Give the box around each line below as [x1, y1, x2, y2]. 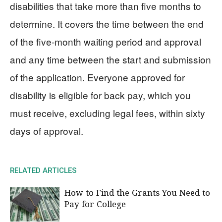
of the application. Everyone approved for [10, 70, 185, 84]
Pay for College [64, 198, 126, 211]
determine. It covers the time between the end [10, 16, 204, 30]
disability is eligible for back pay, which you [10, 88, 191, 102]
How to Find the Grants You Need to [64, 187, 210, 200]
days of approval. [10, 123, 83, 137]
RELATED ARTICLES [10, 166, 77, 175]
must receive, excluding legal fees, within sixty [10, 106, 205, 119]
